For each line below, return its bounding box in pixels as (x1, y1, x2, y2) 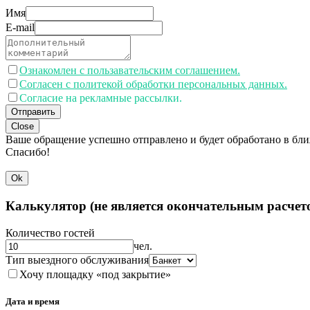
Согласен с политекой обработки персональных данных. (19, 78, 287, 91)
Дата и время (6, 295, 60, 307)
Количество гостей (6, 226, 95, 239)
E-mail (6, 21, 35, 34)
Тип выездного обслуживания (6, 253, 149, 266)
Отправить (11, 107, 55, 118)
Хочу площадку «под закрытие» (19, 268, 171, 280)
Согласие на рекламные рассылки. (19, 92, 182, 104)
